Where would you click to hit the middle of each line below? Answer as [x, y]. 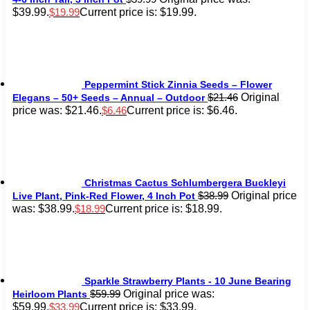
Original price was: [169, 293]
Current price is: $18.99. [164, 208]
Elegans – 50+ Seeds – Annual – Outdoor [109, 97]
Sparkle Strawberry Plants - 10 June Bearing [188, 281]
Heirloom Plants [50, 294]
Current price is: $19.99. [138, 11]
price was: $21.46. [57, 110]
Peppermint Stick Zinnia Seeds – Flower [178, 84]
